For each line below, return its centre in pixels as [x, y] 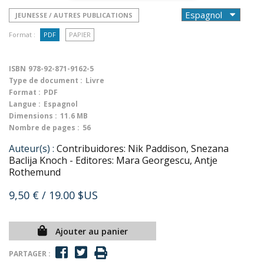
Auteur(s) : [32, 148]
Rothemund [35, 172]
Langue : [25, 104]
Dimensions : [33, 116]
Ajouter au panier [91, 231]
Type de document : [46, 80]
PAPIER [80, 34]
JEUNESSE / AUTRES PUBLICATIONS [74, 15]
